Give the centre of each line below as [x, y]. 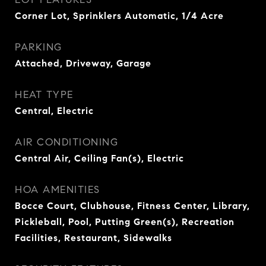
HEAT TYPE [44, 95]
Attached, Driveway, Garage [83, 63]
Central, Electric [54, 111]
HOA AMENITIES [58, 190]
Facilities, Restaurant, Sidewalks [94, 238]
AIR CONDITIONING [66, 142]
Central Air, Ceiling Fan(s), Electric [99, 158]
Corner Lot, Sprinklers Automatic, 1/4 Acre [119, 16]
